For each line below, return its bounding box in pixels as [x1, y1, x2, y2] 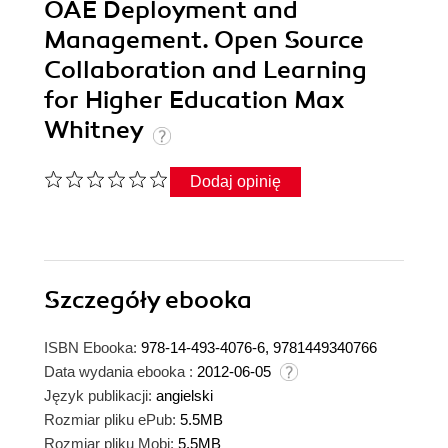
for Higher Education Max [44, 85, 345, 116]
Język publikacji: [44, 387, 152, 405]
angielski [156, 387, 213, 405]
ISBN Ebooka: [44, 339, 137, 357]
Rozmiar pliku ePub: [44, 411, 176, 429]
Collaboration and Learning [44, 55, 367, 86]
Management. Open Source [44, 25, 364, 56]
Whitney [44, 115, 148, 146]
